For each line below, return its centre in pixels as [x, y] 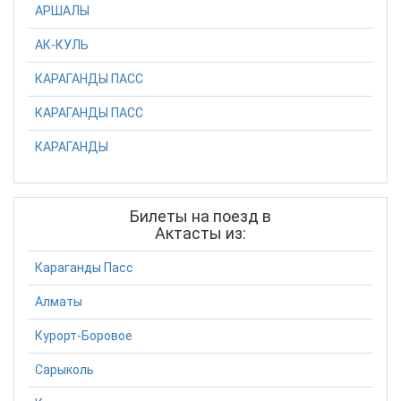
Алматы [59, 302]
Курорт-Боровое [84, 336]
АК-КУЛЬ [62, 44]
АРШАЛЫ [62, 10]
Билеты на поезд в [200, 216]
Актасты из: [200, 233]
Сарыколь [64, 370]
